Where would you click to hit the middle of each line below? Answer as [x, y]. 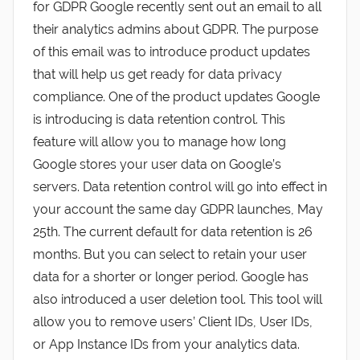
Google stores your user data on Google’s [157, 164]
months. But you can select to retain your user [170, 254]
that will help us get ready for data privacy [157, 74]
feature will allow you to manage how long [160, 141]
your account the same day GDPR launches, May [178, 209]
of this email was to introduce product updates [172, 51]
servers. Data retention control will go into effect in [180, 186]
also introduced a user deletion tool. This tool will [178, 299]
